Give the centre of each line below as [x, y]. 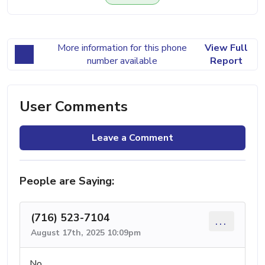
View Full [226, 48]
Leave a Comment [132, 138]
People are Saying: [67, 181]
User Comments [74, 107]
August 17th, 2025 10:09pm [86, 233]
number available [122, 61]
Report [226, 61]
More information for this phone [122, 48]
